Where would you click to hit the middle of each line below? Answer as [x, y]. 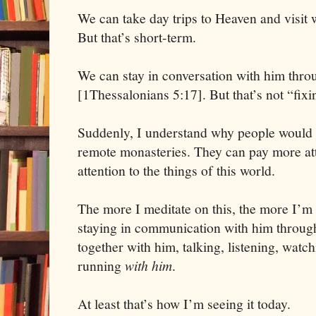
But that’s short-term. [137, 37]
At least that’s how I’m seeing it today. [184, 303]
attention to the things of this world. [176, 170]
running [101, 265]
